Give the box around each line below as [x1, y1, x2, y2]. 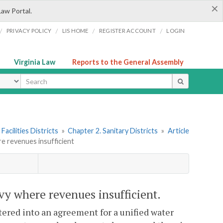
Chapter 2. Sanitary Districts [68, 126, 158, 135]
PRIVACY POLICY [6, 27, 52, 34]
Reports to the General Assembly [72, 58, 184, 66]
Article [167, 126, 189, 135]
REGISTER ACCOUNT [99, 27, 156, 34]
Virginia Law [14, 58, 55, 66]
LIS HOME [62, 27, 89, 34]
